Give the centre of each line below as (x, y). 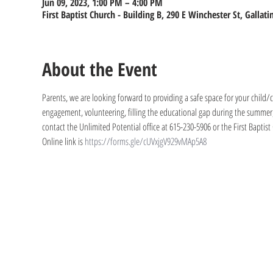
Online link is (63, 141)
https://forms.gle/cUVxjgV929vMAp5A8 (145, 141)
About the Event (99, 69)
